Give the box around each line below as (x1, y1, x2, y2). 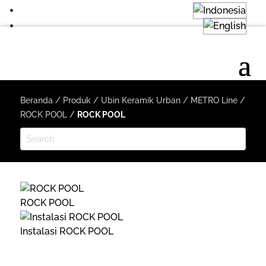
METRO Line (190, 95, 237, 105)
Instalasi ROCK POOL (20, 226, 113, 237)
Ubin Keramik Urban (100, 95, 180, 105)
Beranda (20, 95, 53, 105)
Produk (62, 95, 91, 105)
